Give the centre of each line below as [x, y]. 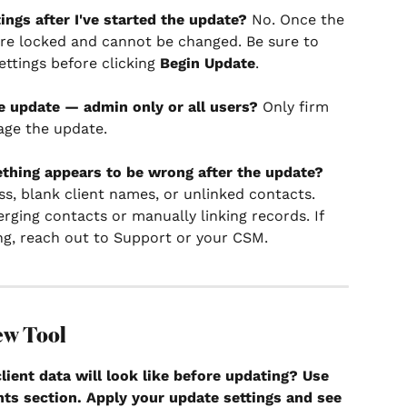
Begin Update [208, 63]
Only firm [296, 106]
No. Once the [298, 19]
